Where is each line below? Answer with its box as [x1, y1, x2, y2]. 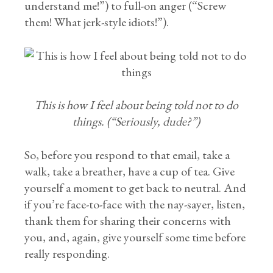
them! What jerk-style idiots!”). [24, 14, 169, 30]
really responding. [24, 246, 110, 261]
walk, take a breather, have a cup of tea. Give [24, 163, 235, 179]
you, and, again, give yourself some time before [24, 229, 246, 245]
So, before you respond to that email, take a [24, 147, 230, 163]
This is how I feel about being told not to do [34, 97, 239, 113]
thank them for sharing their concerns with [24, 213, 232, 229]
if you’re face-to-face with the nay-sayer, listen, [24, 196, 246, 212]
